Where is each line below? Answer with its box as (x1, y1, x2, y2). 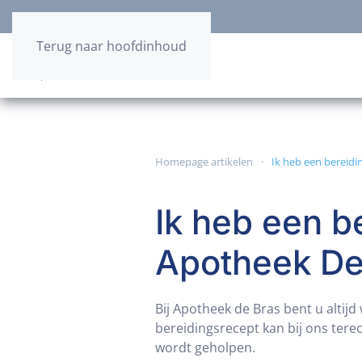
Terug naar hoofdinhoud (36, 37, 187, 55)
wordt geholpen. (155, 338, 255, 356)
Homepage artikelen (155, 154, 253, 169)
